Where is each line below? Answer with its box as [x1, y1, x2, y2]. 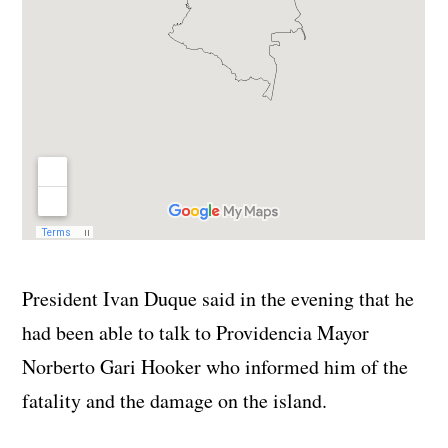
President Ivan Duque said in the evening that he [22, 285, 415, 313]
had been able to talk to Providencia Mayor [22, 319, 370, 347]
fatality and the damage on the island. [22, 387, 328, 415]
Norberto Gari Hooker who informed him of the [22, 353, 409, 381]
